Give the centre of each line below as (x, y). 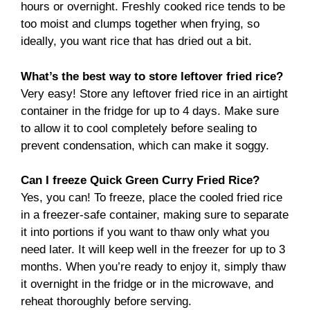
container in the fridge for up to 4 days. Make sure (150, 111)
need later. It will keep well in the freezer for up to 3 (153, 250)
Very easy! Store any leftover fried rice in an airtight (154, 93)
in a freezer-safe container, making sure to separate (155, 215)
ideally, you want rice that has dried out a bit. (136, 42)
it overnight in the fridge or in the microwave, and (147, 284)
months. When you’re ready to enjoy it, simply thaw (153, 267)
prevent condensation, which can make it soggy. (145, 145)
